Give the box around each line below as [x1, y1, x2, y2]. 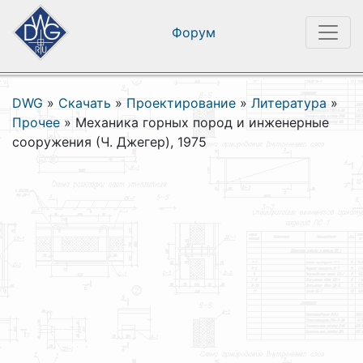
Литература [251, 95, 327, 111]
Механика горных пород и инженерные [75, 114, 329, 130]
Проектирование [126, 95, 236, 111]
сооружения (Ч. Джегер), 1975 [12, 134, 207, 150]
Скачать [58, 95, 111, 111]
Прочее [12, 114, 60, 130]
